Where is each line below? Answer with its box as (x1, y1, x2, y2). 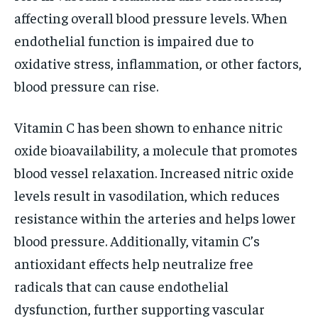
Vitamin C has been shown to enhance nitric (14, 118, 283, 136)
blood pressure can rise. (14, 77, 158, 95)
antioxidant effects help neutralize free (14, 254, 253, 273)
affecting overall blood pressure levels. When (14, 9, 287, 27)
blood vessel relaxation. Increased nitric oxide (14, 163, 294, 182)
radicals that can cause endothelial (14, 277, 229, 295)
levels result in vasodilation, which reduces (14, 186, 280, 204)
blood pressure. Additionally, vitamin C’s (14, 231, 260, 250)
